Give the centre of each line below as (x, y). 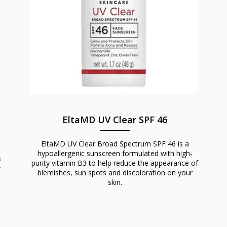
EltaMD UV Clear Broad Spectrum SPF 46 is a (115, 144)
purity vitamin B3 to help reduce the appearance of (115, 163)
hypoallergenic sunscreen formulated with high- (115, 154)
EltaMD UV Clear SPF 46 (115, 120)
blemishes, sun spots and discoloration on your (115, 173)
